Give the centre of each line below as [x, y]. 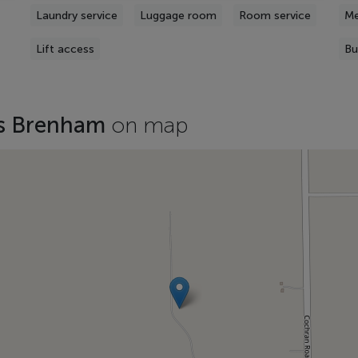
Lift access [65, 49]
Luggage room [178, 15]
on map [150, 125]
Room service [274, 15]
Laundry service [76, 15]
